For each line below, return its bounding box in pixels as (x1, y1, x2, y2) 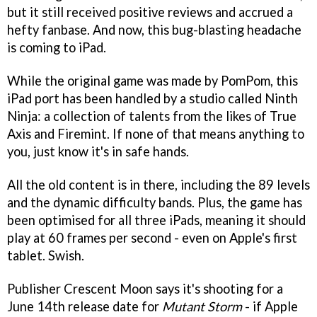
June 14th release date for (7, 298, 162, 314)
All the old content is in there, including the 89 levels (7, 176, 310, 192)
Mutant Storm (162, 298, 242, 314)
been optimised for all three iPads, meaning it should (7, 212, 306, 228)
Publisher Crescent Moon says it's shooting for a (7, 280, 283, 296)
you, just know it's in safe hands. (7, 143, 189, 159)
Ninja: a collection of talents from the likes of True (7, 108, 296, 124)
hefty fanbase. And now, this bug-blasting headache (7, 21, 301, 38)
